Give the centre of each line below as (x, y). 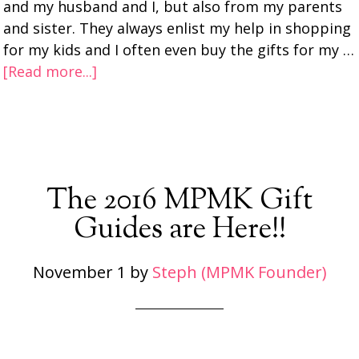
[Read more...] (50, 71)
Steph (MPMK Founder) (239, 272)
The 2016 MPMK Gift (179, 201)
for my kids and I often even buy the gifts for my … (179, 50)
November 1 (79, 272)
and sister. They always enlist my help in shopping (177, 28)
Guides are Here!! (179, 230)
